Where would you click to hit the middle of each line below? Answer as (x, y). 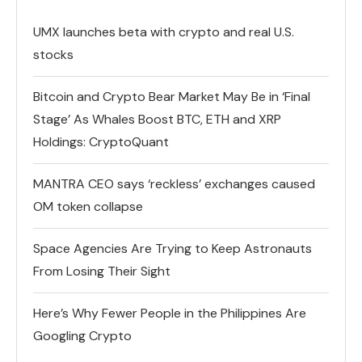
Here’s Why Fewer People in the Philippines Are (170, 313)
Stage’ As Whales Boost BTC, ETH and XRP (157, 119)
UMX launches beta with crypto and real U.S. (164, 32)
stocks (53, 54)
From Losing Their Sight (102, 271)
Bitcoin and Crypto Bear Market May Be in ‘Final (172, 96)
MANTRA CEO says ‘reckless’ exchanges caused (174, 183)
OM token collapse (88, 206)
